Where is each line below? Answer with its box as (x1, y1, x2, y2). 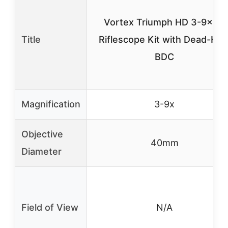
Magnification (21, 99, 80, 109)
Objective (21, 129, 63, 139)
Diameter (21, 146, 62, 157)
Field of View (21, 202, 78, 213)
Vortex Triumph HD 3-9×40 (104, 17, 225, 27)
